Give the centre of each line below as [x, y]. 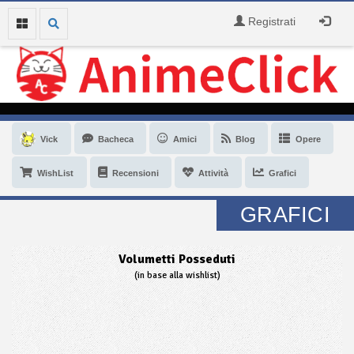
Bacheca [115, 139]
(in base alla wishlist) [177, 275]
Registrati [270, 21]
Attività [214, 173]
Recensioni [135, 173]
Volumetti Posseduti [177, 259]
